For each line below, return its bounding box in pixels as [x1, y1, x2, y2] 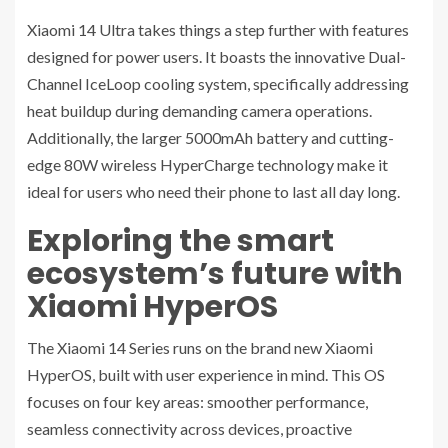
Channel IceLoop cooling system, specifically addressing [27, 74, 409, 94]
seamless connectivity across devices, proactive [27, 419, 352, 439]
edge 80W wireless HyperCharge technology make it [27, 155, 388, 175]
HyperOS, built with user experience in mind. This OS [27, 365, 385, 385]
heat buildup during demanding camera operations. [27, 101, 372, 121]
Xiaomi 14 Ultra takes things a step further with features [27, 20, 409, 40]
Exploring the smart [27, 220, 334, 263]
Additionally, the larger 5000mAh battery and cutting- [27, 128, 394, 148]
